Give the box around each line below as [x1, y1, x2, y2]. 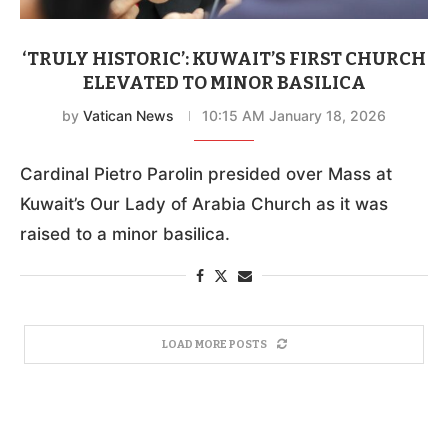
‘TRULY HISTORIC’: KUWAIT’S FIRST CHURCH [22, 47, 426, 70]
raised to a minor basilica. [20, 223, 230, 244]
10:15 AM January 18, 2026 [202, 106, 386, 124]
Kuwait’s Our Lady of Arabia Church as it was [20, 193, 388, 214]
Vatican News [83, 106, 174, 124]
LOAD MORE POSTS [161, 337, 267, 351]
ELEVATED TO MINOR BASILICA [82, 71, 366, 94]
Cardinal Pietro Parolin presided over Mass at [20, 163, 392, 184]
